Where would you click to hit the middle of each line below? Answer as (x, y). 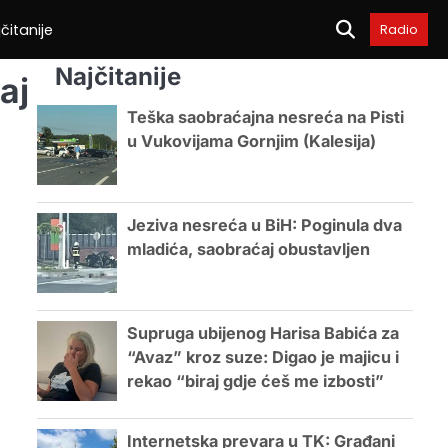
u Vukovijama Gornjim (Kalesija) (251, 141)
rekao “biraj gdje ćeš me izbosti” (255, 381)
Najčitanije (117, 76)
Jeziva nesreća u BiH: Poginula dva (264, 225)
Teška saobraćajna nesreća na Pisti (265, 117)
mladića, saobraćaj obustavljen (248, 249)
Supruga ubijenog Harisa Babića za (262, 333)
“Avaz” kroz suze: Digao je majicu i (262, 357)
